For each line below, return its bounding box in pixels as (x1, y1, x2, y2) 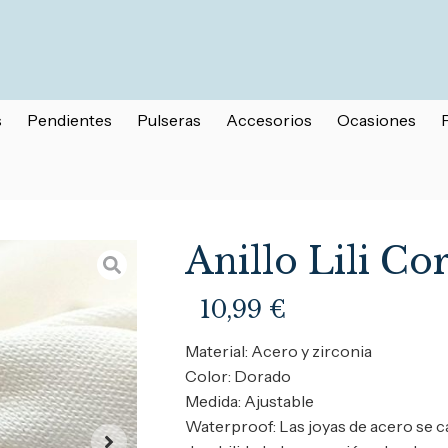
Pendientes (27, 110, 112, 130)
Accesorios (226, 110, 312, 130)
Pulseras (137, 110, 201, 130)
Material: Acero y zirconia (185, 340, 373, 361)
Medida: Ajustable (185, 390, 315, 411)
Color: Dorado (185, 365, 292, 386)
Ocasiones (337, 110, 416, 130)
